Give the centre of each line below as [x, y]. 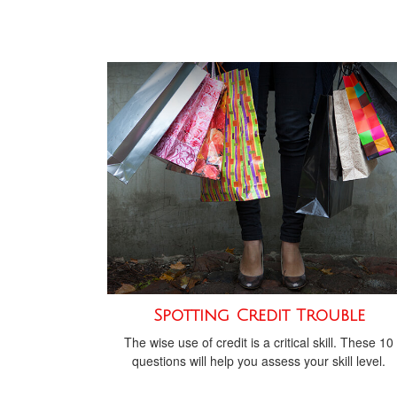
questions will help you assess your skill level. [259, 361]
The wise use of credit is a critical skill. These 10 [259, 343]
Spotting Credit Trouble [259, 316]
